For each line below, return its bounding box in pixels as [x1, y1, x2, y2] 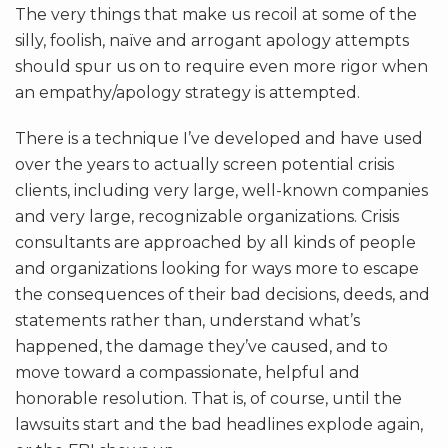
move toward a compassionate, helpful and [15, 363, 360, 383]
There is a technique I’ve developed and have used [15, 129, 423, 149]
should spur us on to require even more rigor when [15, 57, 428, 77]
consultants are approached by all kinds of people [15, 233, 416, 253]
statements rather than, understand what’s [15, 311, 360, 331]
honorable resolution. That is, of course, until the [15, 389, 402, 409]
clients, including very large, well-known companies [15, 181, 428, 201]
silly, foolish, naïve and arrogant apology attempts [15, 31, 409, 51]
